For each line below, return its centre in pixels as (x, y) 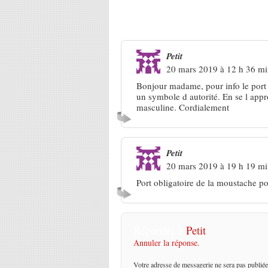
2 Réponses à (148, 19)
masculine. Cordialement (183, 107)
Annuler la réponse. (167, 243)
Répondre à (160, 230)
